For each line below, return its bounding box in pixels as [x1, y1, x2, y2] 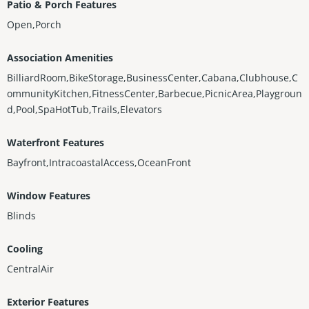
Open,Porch [7, 18, 61, 32]
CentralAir [7, 262, 54, 276]
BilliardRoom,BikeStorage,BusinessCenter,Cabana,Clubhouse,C [7, 71, 298, 85]
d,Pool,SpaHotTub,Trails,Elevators [7, 103, 162, 117]
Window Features [7, 189, 90, 203]
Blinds [7, 209, 36, 223]
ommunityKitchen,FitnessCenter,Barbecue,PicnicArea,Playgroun [7, 87, 302, 101]
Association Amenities [7, 51, 113, 65]
